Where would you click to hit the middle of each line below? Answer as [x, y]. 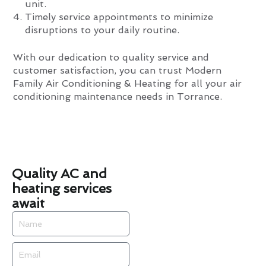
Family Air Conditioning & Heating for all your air [128, 83]
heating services [62, 189]
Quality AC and [59, 174]
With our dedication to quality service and [111, 57]
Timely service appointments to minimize [119, 17]
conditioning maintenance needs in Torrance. [118, 96]
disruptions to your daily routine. [102, 30]
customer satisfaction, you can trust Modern [118, 70]
